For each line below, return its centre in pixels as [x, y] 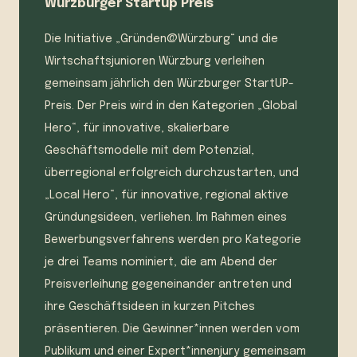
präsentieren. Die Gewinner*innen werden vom [172, 330]
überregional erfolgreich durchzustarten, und [172, 173]
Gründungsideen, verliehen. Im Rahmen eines [166, 218]
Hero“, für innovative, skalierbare [137, 129]
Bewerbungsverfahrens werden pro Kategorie [173, 240]
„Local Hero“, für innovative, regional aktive [167, 196]
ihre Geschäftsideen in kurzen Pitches [150, 307]
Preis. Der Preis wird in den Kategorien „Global [171, 106]
